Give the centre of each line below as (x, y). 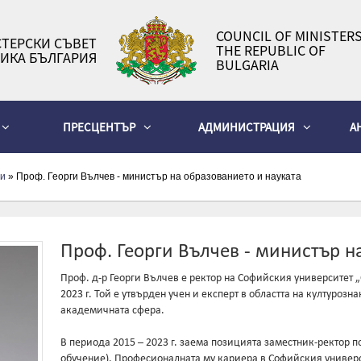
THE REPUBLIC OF (270, 50)
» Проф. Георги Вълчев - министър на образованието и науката (154, 176)
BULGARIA (247, 64)
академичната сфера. (113, 311)
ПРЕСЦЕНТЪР (99, 127)
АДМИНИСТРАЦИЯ (246, 127)
